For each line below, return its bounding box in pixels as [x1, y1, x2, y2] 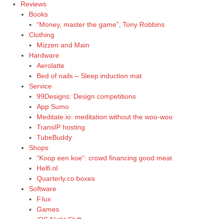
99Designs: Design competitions [37, 92, 136, 100]
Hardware [28, 51, 59, 59]
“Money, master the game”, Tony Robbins [37, 20, 165, 28]
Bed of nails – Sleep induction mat [37, 71, 142, 80]
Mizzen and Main [37, 41, 90, 49]
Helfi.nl [37, 164, 58, 172]
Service [28, 82, 52, 90]
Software [28, 184, 56, 193]
